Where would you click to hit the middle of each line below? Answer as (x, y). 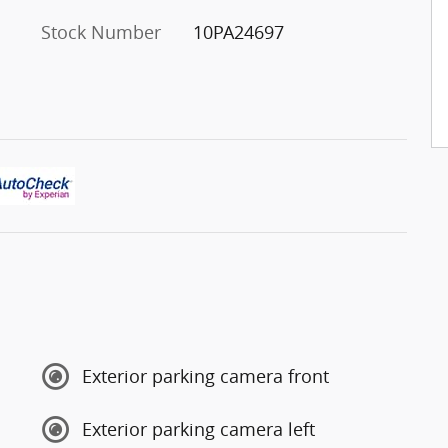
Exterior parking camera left (198, 429)
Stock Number (101, 31)
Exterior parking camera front (205, 376)
